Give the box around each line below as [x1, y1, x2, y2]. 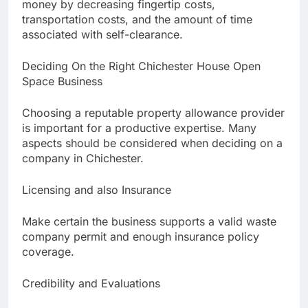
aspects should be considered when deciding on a [22, 136, 283, 151]
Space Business [22, 74, 102, 89]
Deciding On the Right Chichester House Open [22, 59, 261, 74]
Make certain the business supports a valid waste [22, 214, 276, 229]
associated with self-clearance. [22, 27, 183, 42]
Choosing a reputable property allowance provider [22, 106, 285, 120]
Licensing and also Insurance [22, 183, 171, 197]
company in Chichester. [22, 151, 144, 166]
